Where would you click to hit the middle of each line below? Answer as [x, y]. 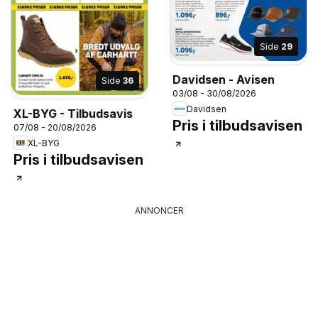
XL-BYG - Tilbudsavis [73, 114]
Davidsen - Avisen [256, 79]
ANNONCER [159, 210]
